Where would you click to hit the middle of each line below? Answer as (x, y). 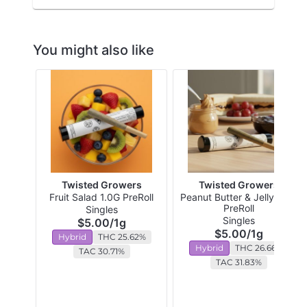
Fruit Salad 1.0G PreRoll (101, 197)
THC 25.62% (122, 237)
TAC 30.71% (101, 251)
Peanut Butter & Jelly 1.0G (238, 197)
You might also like (94, 50)
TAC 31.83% (238, 262)
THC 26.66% (259, 248)
